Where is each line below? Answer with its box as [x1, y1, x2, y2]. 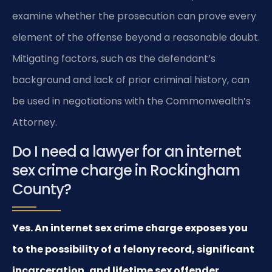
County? [12, 178, 71, 199]
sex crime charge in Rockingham [12, 160, 240, 180]
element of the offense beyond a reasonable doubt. [12, 30, 260, 45]
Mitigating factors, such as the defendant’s [12, 52, 216, 66]
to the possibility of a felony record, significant [12, 242, 254, 256]
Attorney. [12, 115, 57, 130]
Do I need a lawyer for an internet [12, 141, 241, 161]
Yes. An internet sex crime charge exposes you [12, 220, 248, 235]
